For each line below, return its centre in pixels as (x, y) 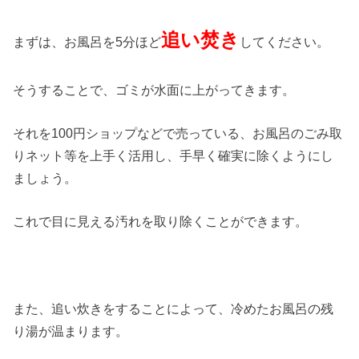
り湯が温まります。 (71, 331)
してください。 (285, 42)
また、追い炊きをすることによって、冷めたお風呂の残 (173, 309)
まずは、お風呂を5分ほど (87, 42)
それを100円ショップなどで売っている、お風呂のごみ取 (178, 133)
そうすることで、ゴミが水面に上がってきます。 (154, 89)
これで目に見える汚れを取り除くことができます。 (161, 222)
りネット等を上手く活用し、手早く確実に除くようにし (173, 156)
